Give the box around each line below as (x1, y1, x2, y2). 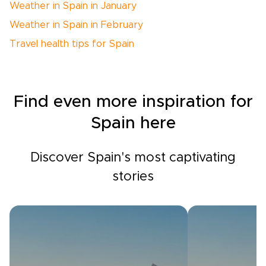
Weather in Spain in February (9, 20, 143, 30)
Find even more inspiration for (13, 94, 253, 111)
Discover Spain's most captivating (30, 151, 236, 165)
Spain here (90, 115, 176, 132)
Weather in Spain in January (9, 1, 137, 11)
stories (112, 170, 154, 184)
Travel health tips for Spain (9, 39, 134, 49)
